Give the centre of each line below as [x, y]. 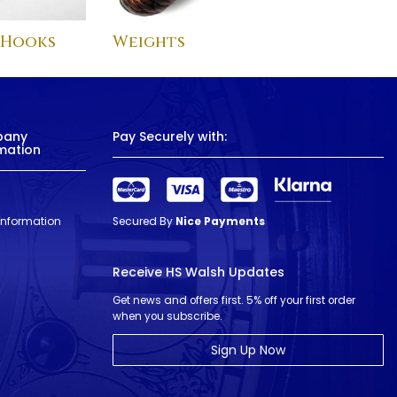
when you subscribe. [167, 316]
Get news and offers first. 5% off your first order [234, 300]
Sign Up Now [248, 350]
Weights [149, 42]
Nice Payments [220, 222]
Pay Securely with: [170, 136]
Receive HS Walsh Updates [198, 272]
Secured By [144, 222]
